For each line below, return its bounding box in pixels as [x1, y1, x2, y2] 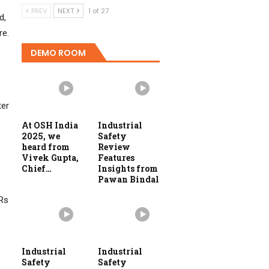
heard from [22, 141, 70, 153]
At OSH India [22, 119, 78, 131]
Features [98, 151, 134, 163]
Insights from [98, 162, 158, 174]
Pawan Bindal [98, 173, 159, 185]
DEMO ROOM [31, 47, 86, 59]
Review [98, 141, 130, 153]
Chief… [22, 162, 52, 174]
